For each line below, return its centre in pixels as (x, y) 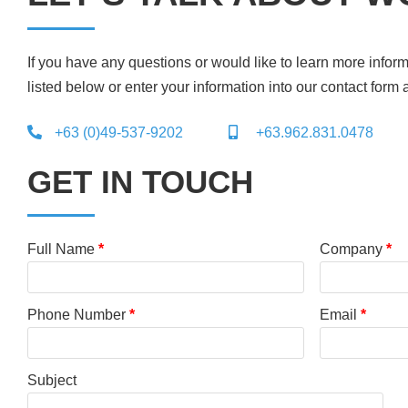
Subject (52, 381)
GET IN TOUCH (140, 182)
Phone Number (78, 315)
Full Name (63, 249)
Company (352, 249)
